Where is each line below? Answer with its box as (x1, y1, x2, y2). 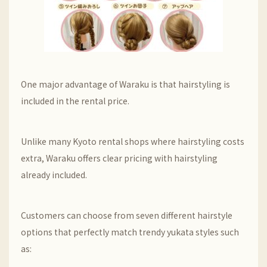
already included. (21, 169, 87, 181)
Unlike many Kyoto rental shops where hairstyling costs (21, 135, 244, 147)
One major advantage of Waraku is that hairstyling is (21, 78, 230, 90)
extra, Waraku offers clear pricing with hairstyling (21, 152, 218, 164)
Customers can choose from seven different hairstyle (21, 209, 232, 221)
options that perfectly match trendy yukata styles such (21, 226, 239, 238)
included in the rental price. (21, 95, 129, 107)
